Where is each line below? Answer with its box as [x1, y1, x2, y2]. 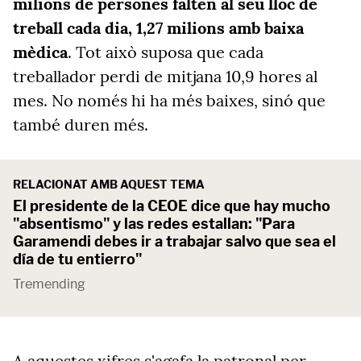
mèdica [13, 42, 68, 62]
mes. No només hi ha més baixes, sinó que [13, 90, 326, 110]
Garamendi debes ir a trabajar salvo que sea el [13, 233, 336, 250]
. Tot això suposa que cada [68, 42, 263, 62]
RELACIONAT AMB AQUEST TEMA [13, 177, 205, 191]
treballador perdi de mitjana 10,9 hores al [13, 66, 317, 86]
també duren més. [13, 114, 148, 135]
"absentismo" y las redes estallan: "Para [13, 215, 295, 232]
